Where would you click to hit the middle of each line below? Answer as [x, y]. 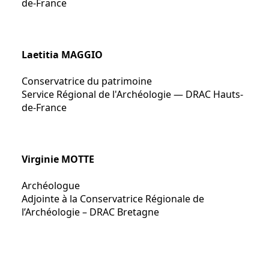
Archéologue [51, 186]
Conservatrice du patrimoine [87, 81]
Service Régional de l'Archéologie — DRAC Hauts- [132, 94]
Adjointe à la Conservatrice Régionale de [113, 199]
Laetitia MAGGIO [62, 55]
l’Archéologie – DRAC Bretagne [90, 212]
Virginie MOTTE [58, 159]
